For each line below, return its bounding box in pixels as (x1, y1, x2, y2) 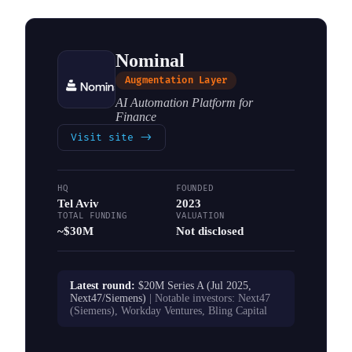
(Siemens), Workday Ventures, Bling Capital (70, 304, 267, 317)
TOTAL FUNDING (57, 210, 127, 221)
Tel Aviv (57, 196, 99, 210)
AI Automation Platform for (115, 95, 253, 109)
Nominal (115, 49, 185, 71)
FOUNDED (176, 182, 214, 193)
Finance (115, 109, 156, 123)
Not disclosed (176, 223, 244, 237)
